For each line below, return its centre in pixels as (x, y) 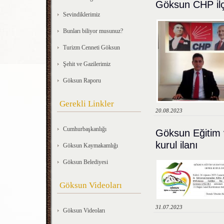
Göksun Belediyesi (85, 162)
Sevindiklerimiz (81, 14)
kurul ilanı (177, 145)
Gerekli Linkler (87, 104)
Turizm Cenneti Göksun (91, 47)
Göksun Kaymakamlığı (90, 145)
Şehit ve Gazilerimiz (87, 64)
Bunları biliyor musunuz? (93, 31)
